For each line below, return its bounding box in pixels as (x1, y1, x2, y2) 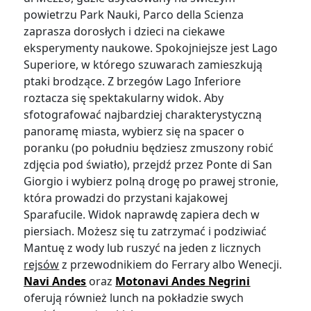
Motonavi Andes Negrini (115, 274, 251, 289)
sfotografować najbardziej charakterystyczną (24, 107, 262, 123)
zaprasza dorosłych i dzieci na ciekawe (24, 24, 226, 40)
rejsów (24, 257, 60, 273)
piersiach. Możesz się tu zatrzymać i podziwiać (24, 224, 267, 239)
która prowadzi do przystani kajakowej (24, 190, 228, 206)
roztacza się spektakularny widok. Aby (24, 90, 224, 106)
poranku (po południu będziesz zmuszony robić (24, 140, 274, 156)
